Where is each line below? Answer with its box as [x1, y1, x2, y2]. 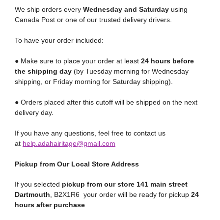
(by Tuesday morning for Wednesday [72, 67, 189, 75]
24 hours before [141, 57, 194, 65]
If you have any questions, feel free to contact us [15, 129, 165, 137]
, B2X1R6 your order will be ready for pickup [50, 191, 191, 198]
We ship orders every [15, 5, 83, 13]
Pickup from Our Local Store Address [15, 160, 139, 168]
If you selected [15, 180, 62, 188]
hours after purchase [15, 201, 85, 209]
